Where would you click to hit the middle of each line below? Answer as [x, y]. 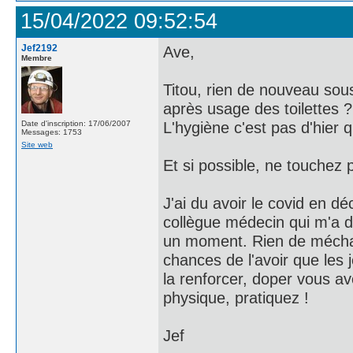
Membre [37, 58]
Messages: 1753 [52, 132]
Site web [37, 145]
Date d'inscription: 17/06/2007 [76, 123]
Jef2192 [39, 48]
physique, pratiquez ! [236, 297]
